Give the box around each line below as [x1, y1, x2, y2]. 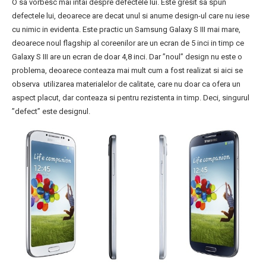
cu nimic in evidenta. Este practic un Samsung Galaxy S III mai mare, [12, 24, 240, 34]
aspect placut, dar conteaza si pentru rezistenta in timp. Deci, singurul [12, 93, 249, 102]
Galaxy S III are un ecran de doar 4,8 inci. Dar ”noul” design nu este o [12, 52, 242, 61]
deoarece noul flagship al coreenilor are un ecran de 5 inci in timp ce [12, 38, 244, 47]
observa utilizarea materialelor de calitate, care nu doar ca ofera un [12, 79, 240, 88]
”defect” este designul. [12, 106, 90, 116]
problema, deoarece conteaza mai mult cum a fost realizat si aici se [12, 65, 243, 75]
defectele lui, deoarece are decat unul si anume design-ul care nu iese [12, 11, 249, 20]
